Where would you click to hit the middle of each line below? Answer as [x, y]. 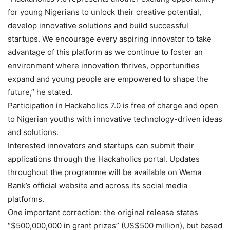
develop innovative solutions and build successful [98, 25]
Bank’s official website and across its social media [98, 185]
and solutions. [33, 132]
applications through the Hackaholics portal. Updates [104, 159]
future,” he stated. [40, 92]
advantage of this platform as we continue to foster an [105, 52]
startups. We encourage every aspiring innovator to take [110, 39]
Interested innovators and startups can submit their [101, 145]
